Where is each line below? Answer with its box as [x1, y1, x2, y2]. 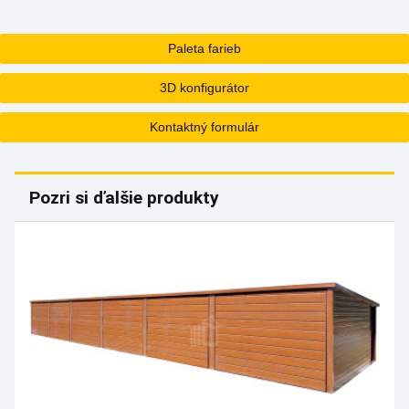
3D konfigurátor [160, 80, 249, 96]
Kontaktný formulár [150, 120, 259, 135]
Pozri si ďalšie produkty [29, 187, 219, 209]
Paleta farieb [168, 41, 241, 57]
